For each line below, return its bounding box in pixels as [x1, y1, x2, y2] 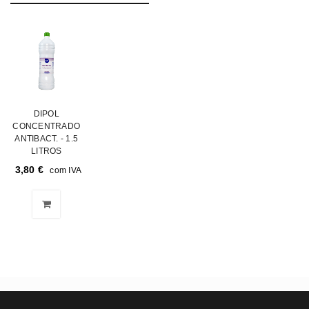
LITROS [31, 146, 62, 156]
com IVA [50, 165, 81, 175]
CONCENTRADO [12, 121, 81, 131]
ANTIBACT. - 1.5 [14, 133, 79, 143]
